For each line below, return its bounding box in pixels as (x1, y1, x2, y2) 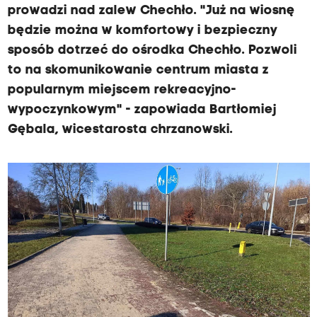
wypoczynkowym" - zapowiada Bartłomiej (7, 103, 277, 117)
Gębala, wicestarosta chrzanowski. (7, 123, 233, 137)
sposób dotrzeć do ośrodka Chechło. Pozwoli (7, 44, 297, 57)
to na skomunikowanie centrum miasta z (7, 64, 269, 77)
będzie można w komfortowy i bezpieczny (7, 24, 277, 38)
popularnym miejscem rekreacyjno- (7, 83, 236, 97)
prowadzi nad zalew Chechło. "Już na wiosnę (7, 4, 295, 18)
